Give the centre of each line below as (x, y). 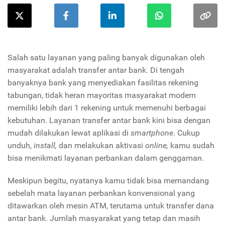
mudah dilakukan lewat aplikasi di (69, 133)
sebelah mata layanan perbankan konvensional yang (101, 193)
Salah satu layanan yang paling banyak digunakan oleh (106, 58)
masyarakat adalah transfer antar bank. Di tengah (96, 70)
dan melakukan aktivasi (101, 146)
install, (45, 146)
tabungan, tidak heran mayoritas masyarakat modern (102, 95)
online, (157, 146)
